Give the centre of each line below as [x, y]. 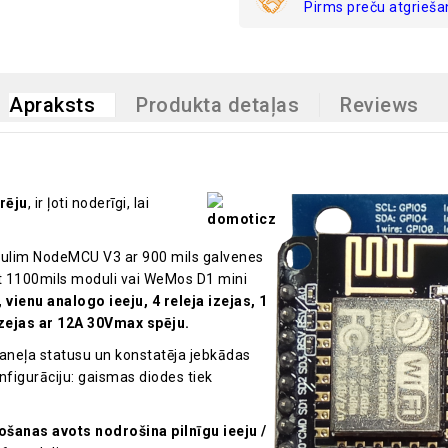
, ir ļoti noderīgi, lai [88, 203]
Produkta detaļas [218, 105]
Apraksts [52, 105]
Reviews [379, 105]
